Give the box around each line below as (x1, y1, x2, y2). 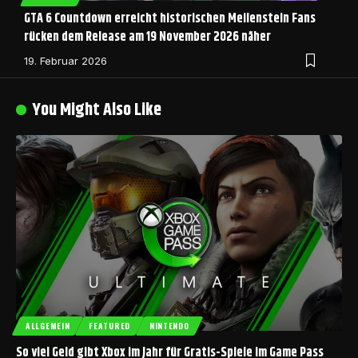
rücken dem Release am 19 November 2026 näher (24, 27, 271, 48)
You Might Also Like (32, 97, 162, 125)
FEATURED (89, 319, 130, 332)
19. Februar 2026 (24, 54, 107, 68)
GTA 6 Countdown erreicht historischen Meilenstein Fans (24, 9, 316, 30)
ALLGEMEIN (26, 319, 70, 332)
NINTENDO (149, 319, 189, 332)
